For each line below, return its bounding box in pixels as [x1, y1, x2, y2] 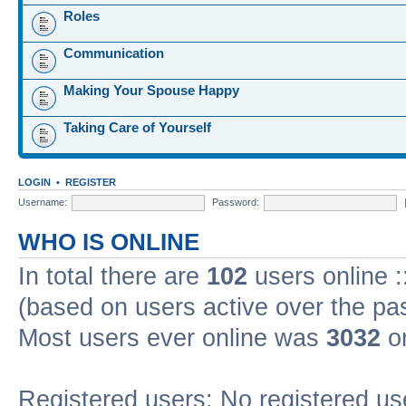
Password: [212, 196, 259, 208]
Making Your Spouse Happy [63, 82, 239, 98]
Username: [18, 196, 67, 208]
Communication [63, 45, 164, 61]
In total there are [18, 263, 207, 290]
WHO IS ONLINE [18, 229, 199, 255]
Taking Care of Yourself [63, 120, 211, 135]
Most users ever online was [18, 324, 326, 352]
